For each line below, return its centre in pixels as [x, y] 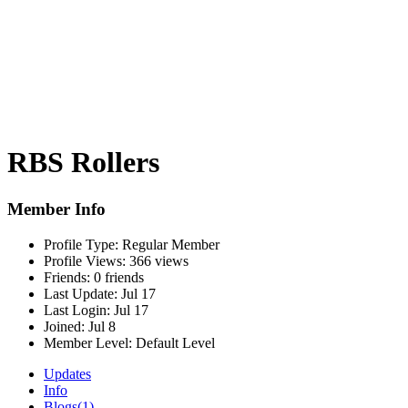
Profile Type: [81, 244]
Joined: [64, 326]
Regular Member [169, 244]
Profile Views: [85, 260]
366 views [157, 260]
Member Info [56, 209]
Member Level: [88, 342]
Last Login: [77, 310]
